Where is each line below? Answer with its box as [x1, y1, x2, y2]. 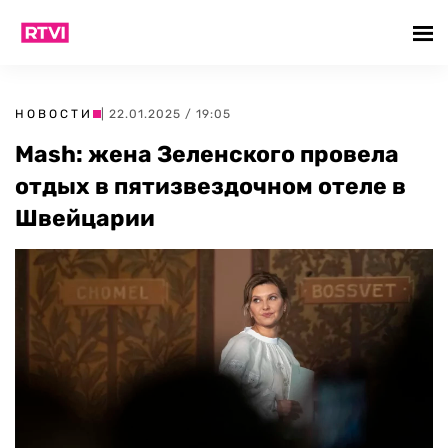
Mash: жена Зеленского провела [15, 140, 399, 168]
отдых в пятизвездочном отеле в [15, 172, 406, 200]
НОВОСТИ [15, 107, 93, 121]
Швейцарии [15, 204, 155, 232]
